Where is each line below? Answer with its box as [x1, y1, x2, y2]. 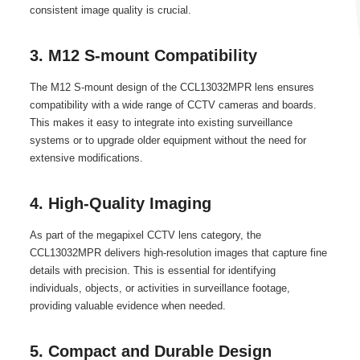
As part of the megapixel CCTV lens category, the [29, 229, 261, 241]
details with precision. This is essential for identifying [29, 264, 276, 276]
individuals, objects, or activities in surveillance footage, [29, 282, 290, 294]
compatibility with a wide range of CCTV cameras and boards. [29, 99, 317, 111]
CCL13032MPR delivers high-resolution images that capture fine [29, 247, 327, 259]
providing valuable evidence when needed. [29, 300, 226, 312]
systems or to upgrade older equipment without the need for [29, 134, 306, 146]
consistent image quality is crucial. [29, 4, 191, 16]
